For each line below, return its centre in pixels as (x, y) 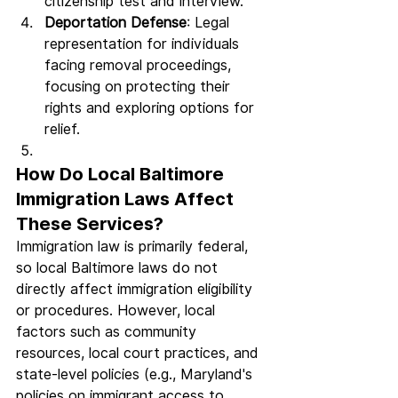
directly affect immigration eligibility (136, 290)
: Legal (210, 23)
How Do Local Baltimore (122, 175)
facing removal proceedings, (140, 66)
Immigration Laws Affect (127, 199)
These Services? (90, 224)
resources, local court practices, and (139, 354)
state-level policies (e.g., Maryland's (136, 375)
